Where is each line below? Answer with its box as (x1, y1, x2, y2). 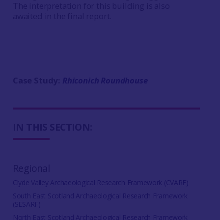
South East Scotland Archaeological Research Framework (12, 191, 188, 201)
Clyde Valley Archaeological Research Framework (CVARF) (12, 178, 189, 188)
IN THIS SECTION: (12, 120, 92, 134)
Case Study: (12, 75, 62, 86)
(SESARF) (12, 199, 41, 209)
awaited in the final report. (12, 10, 112, 22)
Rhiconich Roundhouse (62, 75, 148, 86)
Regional (12, 162, 50, 175)
